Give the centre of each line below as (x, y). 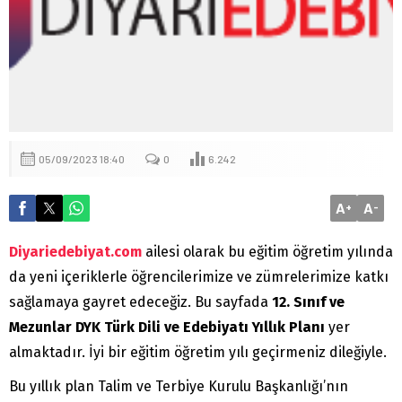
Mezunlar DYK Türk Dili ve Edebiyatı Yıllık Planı (167, 327)
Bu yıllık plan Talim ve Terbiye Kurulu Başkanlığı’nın (179, 386)
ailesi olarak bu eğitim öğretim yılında (267, 251)
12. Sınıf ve (308, 301)
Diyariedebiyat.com (75, 251)
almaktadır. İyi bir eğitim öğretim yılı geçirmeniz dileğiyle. (198, 352)
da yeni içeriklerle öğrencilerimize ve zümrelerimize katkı (199, 276)
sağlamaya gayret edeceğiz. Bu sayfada (140, 301)
